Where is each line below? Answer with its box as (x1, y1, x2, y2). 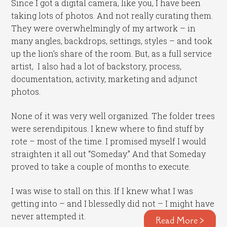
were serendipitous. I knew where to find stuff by (11, 123, 204, 134)
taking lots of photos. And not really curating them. (11, 10, 213, 21)
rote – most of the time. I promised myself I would (11, 135, 207, 146)
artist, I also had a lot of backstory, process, (11, 61, 182, 72)
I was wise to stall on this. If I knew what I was (11, 185, 194, 196)
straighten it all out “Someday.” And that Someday (11, 148, 206, 159)
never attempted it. (11, 210, 86, 221)
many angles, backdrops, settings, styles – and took (11, 35, 213, 47)
